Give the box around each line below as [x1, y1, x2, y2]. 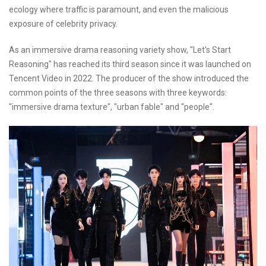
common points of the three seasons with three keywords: [9, 87, 227, 97]
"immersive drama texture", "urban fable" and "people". [9, 102, 214, 112]
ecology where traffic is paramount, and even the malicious [9, 4, 229, 14]
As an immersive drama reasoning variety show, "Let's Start [9, 45, 231, 55]
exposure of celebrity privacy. [9, 18, 118, 28]
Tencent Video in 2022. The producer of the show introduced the [9, 73, 249, 83]
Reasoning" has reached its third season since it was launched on [9, 59, 251, 69]
